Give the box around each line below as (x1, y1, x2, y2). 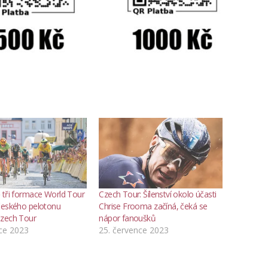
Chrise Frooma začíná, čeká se (99, 200, 208, 212)
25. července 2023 (99, 224, 169, 236)
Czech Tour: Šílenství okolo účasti (99, 188, 217, 200)
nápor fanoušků (99, 212, 156, 224)
